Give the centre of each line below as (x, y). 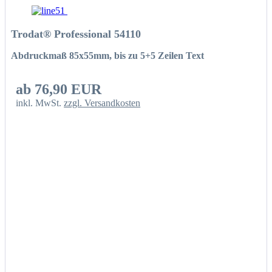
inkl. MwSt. (40, 103)
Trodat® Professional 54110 (76, 34)
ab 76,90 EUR (59, 90)
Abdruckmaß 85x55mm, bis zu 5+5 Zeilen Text (107, 56)
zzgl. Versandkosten (102, 103)
